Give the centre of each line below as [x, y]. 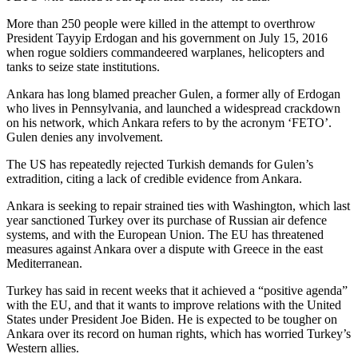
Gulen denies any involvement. [85, 137]
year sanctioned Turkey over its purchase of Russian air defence [167, 220]
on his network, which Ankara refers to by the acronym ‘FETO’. [169, 122]
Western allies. [43, 348]
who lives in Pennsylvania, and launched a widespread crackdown [173, 108]
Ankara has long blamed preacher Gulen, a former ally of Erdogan [173, 93]
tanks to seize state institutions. [83, 66]
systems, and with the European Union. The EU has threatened [165, 234]
